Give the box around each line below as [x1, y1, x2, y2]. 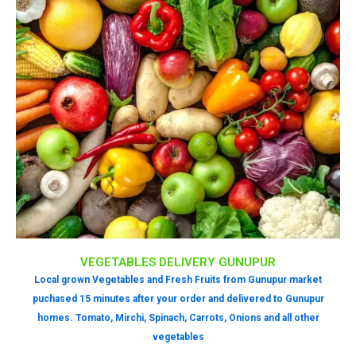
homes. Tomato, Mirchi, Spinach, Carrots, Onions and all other [37, 312, 319, 323]
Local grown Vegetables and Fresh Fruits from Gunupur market [34, 274, 322, 285]
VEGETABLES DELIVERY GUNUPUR [80, 255, 276, 269]
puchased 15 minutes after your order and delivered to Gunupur [32, 293, 324, 304]
